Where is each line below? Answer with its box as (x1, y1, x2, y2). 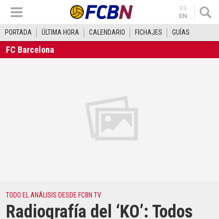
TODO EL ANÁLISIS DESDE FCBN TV (6, 191, 101, 199)
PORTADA (5, 28, 32, 36)
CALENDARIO (89, 28, 125, 36)
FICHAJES (135, 28, 162, 36)
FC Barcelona (6, 44, 54, 55)
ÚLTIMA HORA (42, 28, 79, 36)
